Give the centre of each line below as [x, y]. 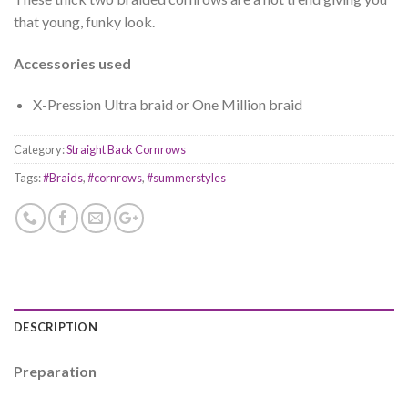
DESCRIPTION [56, 327]
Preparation [55, 372]
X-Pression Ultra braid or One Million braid [167, 105]
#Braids [63, 178]
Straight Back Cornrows [126, 150]
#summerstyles [186, 178]
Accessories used [72, 63]
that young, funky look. [84, 21]
